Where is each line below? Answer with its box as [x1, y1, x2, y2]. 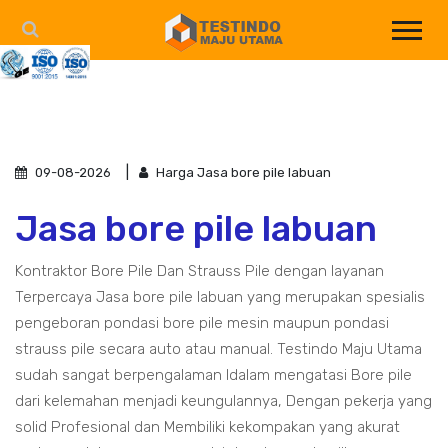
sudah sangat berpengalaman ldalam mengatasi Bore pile [15, 366, 412, 384]
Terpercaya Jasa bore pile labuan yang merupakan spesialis [15, 288, 425, 306]
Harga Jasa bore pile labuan [153, 165, 331, 180]
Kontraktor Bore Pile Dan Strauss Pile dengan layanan [15, 262, 384, 280]
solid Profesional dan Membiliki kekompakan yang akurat [15, 418, 400, 436]
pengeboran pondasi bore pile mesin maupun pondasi [15, 314, 389, 332]
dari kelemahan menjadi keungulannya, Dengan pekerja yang [15, 392, 432, 410]
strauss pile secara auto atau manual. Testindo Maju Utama [15, 340, 422, 358]
